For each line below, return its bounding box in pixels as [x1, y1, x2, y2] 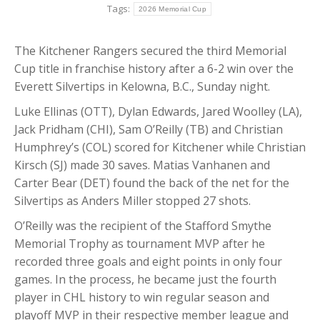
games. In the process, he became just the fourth [14, 271, 276, 287]
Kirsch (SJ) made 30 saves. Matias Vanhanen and [14, 156, 270, 173]
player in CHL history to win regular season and [14, 289, 269, 305]
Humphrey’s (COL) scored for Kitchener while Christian [14, 139, 306, 155]
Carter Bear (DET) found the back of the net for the [14, 174, 289, 191]
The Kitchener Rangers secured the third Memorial [14, 42, 286, 59]
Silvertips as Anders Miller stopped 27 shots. [14, 192, 251, 209]
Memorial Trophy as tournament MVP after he [14, 235, 265, 251]
